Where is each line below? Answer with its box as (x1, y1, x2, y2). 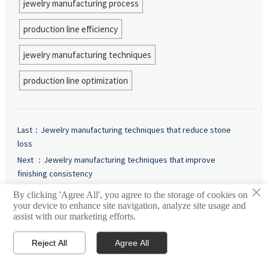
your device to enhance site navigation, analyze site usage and (13, 200, 246, 211)
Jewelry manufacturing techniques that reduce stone (40, 124, 231, 135)
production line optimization (23, 74, 128, 86)
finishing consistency (17, 167, 93, 179)
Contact (194, 247, 226, 259)
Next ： (17, 154, 44, 165)
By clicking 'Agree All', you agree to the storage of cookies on (13, 189, 248, 200)
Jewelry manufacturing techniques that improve (43, 154, 215, 165)
